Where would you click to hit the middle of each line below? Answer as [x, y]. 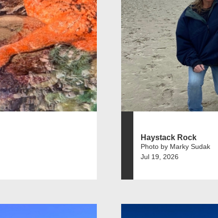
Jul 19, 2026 [160, 156]
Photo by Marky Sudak [175, 146]
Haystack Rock [169, 137]
